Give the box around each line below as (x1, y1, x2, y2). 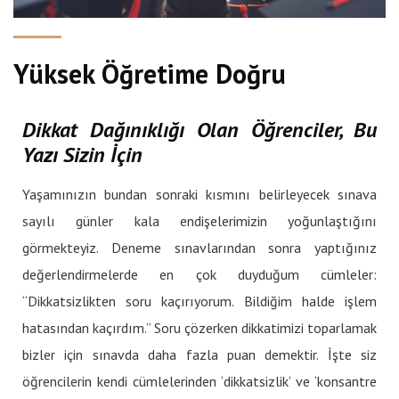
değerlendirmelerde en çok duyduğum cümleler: (22, 265, 377, 283)
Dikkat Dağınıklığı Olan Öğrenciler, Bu (22, 115, 377, 143)
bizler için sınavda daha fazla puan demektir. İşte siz (22, 345, 377, 363)
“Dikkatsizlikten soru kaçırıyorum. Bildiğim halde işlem (22, 291, 377, 310)
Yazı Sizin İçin (22, 140, 142, 168)
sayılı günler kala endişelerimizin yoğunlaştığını (22, 211, 377, 230)
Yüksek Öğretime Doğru (13, 55, 286, 91)
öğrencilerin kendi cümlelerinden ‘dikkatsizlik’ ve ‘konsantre (22, 371, 377, 390)
